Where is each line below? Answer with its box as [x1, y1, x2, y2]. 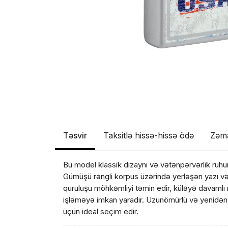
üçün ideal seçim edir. [63, 207, 139, 216]
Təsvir [63, 130, 88, 140]
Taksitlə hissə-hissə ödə [103, 130, 194, 140]
